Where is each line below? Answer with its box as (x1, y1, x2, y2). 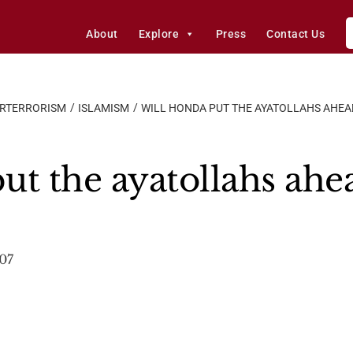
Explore (138, 28, 180, 40)
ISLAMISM (78, 102, 129, 114)
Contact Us (266, 28, 325, 40)
